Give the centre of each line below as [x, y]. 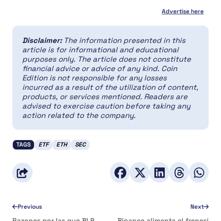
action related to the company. [79, 115]
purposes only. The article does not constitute [107, 59]
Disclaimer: [43, 40]
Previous [30, 207]
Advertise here [183, 12]
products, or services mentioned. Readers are [105, 97]
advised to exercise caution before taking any [106, 106]
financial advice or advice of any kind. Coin [100, 69]
